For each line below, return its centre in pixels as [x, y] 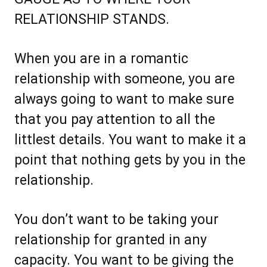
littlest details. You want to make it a [130, 140]
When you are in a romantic [101, 59]
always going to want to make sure [124, 100]
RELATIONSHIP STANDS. [92, 20]
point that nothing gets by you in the [130, 160]
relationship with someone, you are [125, 79]
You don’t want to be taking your [117, 220]
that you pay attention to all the [115, 120]
